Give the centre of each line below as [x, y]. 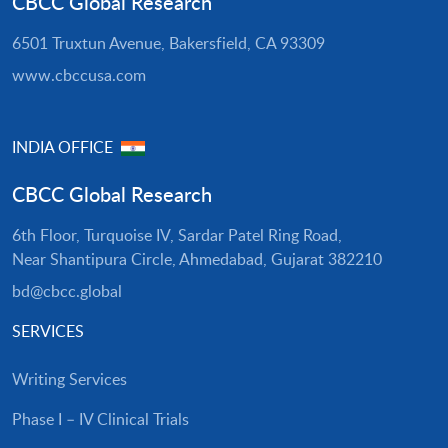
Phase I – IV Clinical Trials [100, 419]
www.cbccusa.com [79, 75]
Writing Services [69, 379]
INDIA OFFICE [64, 147]
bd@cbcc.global [67, 291]
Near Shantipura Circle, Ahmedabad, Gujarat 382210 [197, 259]
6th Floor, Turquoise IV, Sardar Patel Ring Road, [177, 235]
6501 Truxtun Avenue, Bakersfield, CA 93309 [168, 43]
